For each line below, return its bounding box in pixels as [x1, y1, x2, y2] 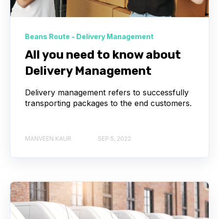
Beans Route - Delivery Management [25, 32, 153, 41]
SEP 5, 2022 [98, 135, 131, 143]
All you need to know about [25, 47, 181, 62]
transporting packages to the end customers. [25, 98, 192, 108]
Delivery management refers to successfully [25, 87, 189, 97]
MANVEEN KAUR [25, 135, 71, 143]
